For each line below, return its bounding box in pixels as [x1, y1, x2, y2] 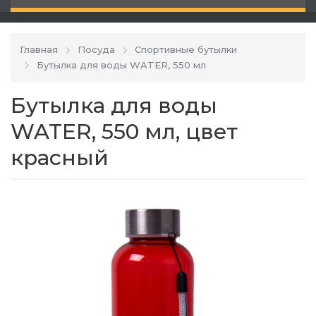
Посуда [78, 44, 115, 56]
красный [11, 145, 109, 171]
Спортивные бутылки [135, 44, 237, 56]
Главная [20, 44, 58, 56]
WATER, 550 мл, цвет [11, 119, 238, 145]
